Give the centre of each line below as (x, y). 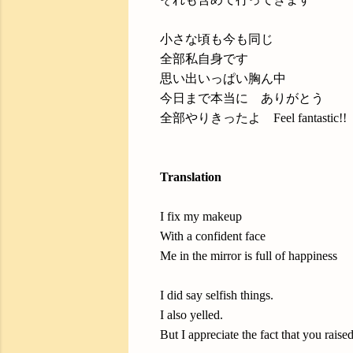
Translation (191, 177)
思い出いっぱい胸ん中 (223, 78)
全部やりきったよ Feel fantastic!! (253, 118)
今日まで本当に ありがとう (242, 98)
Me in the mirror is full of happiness (249, 256)
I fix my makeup (201, 216)
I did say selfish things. (217, 295)
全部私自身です (206, 59)
